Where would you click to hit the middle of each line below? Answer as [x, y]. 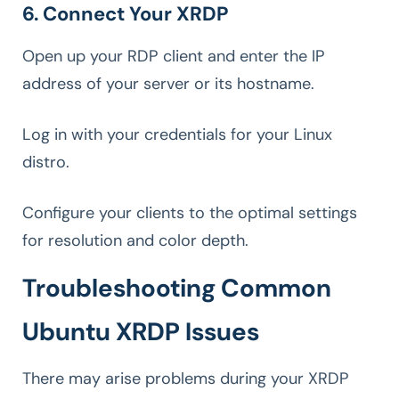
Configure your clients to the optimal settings [190, 213]
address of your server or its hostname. [168, 84]
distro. [46, 163]
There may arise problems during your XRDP [186, 379]
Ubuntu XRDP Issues [141, 332]
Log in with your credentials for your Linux [177, 135]
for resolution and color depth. [135, 241]
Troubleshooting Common [177, 289]
